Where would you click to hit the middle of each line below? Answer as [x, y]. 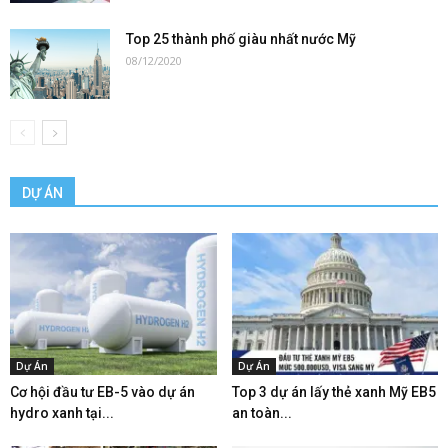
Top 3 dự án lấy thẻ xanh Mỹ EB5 [333, 392]
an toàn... [261, 413]
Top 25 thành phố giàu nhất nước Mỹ [241, 39]
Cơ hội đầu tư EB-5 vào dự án [102, 392]
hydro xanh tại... [62, 413]
